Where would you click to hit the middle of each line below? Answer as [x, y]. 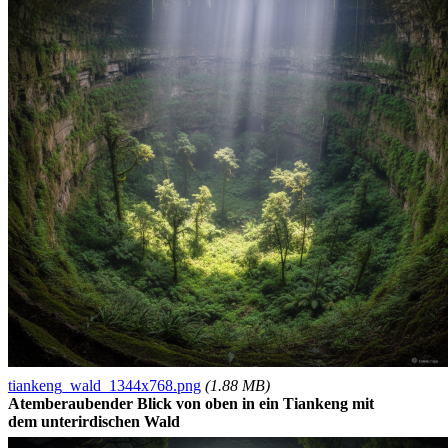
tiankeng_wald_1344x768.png [104, 385]
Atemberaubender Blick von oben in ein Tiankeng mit [191, 403]
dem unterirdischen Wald [94, 421]
